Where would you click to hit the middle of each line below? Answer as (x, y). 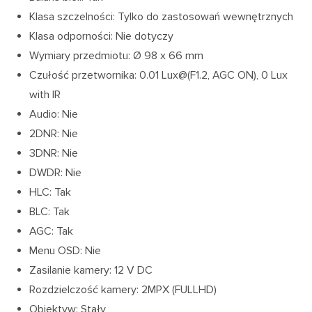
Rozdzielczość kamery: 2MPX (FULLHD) (123, 290)
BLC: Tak (50, 212)
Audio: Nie (54, 115)
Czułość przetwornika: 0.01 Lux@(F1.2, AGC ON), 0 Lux (159, 76)
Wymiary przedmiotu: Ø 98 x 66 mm (117, 56)
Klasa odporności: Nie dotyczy (102, 37)
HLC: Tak (50, 193)
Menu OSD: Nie (65, 251)
